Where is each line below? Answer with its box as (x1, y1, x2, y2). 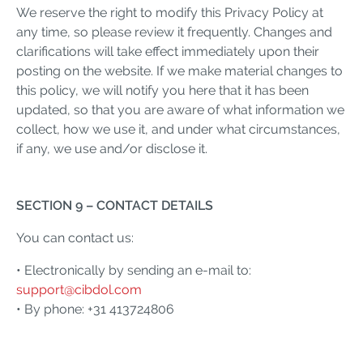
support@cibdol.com (16, 281, 142, 297)
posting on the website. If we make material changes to (16, 62, 343, 79)
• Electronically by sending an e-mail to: (16, 262, 251, 278)
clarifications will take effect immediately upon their (16, 43, 319, 59)
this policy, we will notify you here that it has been (16, 82, 309, 98)
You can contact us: (16, 229, 134, 246)
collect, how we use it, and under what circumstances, (16, 121, 340, 137)
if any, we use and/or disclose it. (16, 140, 207, 156)
